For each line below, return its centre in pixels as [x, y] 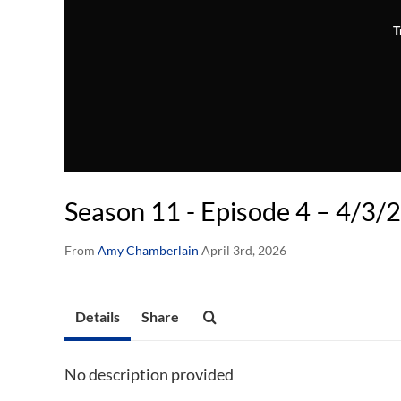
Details [98, 317]
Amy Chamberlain [148, 251]
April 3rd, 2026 [244, 251]
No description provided [149, 375]
